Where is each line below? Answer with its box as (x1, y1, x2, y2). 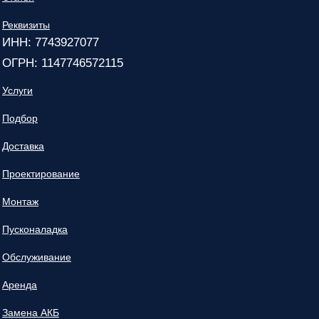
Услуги (2, 84, 33, 96)
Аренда (2, 278, 37, 291)
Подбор (2, 112, 38, 124)
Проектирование (2, 167, 80, 179)
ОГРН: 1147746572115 (2, 56, 123, 70)
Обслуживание (2, 251, 71, 263)
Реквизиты (2, 19, 50, 31)
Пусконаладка (2, 223, 68, 235)
